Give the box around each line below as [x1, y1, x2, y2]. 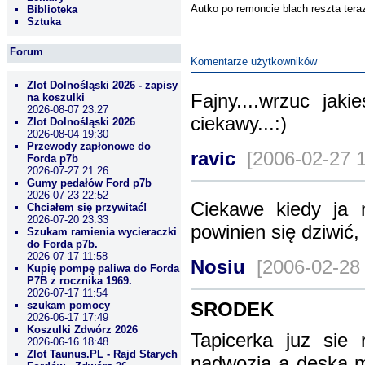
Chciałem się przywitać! [27, 201, 147, 213]
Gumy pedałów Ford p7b [27, 177, 152, 189]
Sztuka [27, 15, 61, 28]
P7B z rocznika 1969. [27, 275, 132, 287]
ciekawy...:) [191, 112, 287, 134]
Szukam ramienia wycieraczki [27, 226, 177, 238]
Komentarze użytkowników [191, 55, 317, 68]
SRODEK [191, 298, 274, 320]
